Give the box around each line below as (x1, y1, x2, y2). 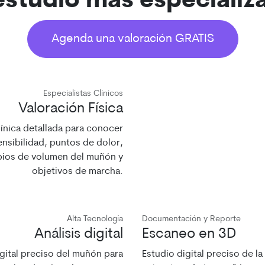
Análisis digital (34, 227, 123, 241)
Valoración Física (18, 102, 123, 116)
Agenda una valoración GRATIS (51, 33, 214, 45)
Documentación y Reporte (142, 215, 241, 224)
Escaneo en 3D (142, 227, 236, 241)
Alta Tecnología (67, 215, 123, 224)
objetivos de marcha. (32, 167, 123, 176)
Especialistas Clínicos (43, 89, 123, 98)
